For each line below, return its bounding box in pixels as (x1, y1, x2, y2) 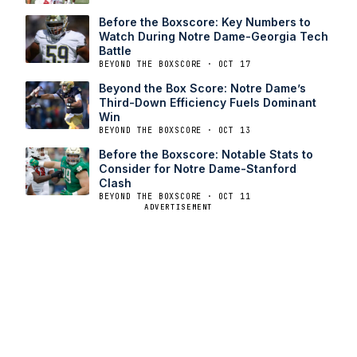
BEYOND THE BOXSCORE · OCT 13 (99, 124, 251, 135)
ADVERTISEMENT (143, 202, 214, 212)
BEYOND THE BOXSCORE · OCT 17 (99, 58, 251, 69)
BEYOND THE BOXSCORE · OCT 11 (99, 190, 251, 202)
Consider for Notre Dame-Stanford (99, 161, 296, 175)
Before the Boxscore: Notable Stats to (99, 147, 313, 161)
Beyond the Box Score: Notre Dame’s (99, 80, 306, 95)
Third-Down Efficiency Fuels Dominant (99, 95, 316, 109)
